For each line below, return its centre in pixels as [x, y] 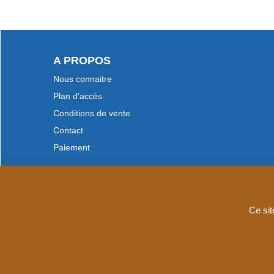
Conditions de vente [92, 113]
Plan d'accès [78, 96]
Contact [68, 131]
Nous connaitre [83, 79]
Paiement [72, 148]
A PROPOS [82, 61]
